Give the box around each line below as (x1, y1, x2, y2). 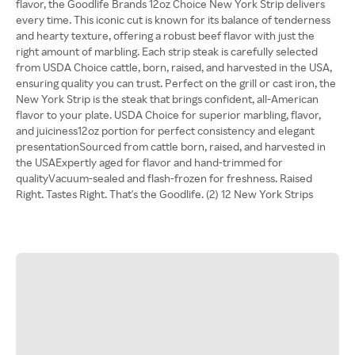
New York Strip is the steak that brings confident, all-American (16, 92, 319, 105)
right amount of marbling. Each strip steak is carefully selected (16, 44, 318, 58)
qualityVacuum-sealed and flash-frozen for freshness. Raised (16, 171, 312, 185)
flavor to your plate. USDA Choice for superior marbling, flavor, (16, 108, 321, 121)
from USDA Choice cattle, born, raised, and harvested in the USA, (16, 60, 332, 74)
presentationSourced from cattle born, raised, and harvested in (16, 139, 326, 153)
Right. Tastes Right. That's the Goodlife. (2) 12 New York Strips (16, 187, 313, 200)
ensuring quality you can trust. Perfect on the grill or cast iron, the (16, 76, 336, 90)
